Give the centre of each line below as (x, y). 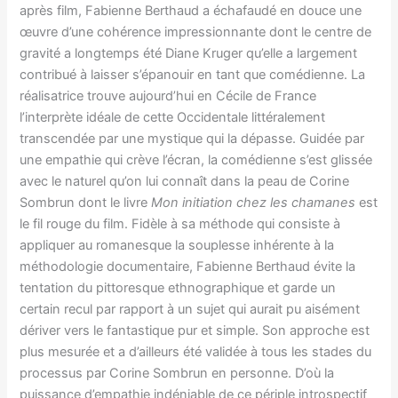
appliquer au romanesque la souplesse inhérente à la (177, 246)
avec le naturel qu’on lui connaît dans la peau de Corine (185, 182)
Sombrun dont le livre (86, 203)
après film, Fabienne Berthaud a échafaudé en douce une (191, 11)
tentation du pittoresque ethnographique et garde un (178, 288)
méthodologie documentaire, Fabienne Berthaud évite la (188, 267)
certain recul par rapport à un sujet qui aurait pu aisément (190, 310)
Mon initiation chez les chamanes (254, 203)
